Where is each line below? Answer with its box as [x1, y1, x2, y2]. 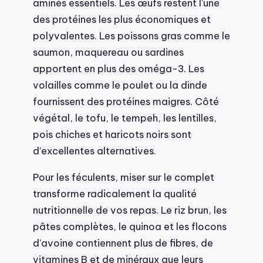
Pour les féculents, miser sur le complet [33, 170, 214, 183]
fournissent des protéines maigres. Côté [33, 95, 219, 108]
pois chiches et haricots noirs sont [33, 128, 191, 141]
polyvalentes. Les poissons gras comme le [33, 29, 230, 42]
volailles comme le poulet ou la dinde [33, 79, 207, 92]
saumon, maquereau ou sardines [33, 46, 184, 59]
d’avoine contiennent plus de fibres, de [33, 236, 213, 249]
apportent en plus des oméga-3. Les [33, 62, 204, 75]
